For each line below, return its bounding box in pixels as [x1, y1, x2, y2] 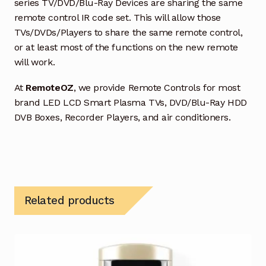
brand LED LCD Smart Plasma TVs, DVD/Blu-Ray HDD [14, 97, 247, 109]
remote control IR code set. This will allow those [14, 12, 221, 24]
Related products [24, 194, 115, 207]
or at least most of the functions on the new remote [14, 42, 238, 53]
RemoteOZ [26, 82, 74, 94]
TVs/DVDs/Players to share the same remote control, [14, 27, 243, 39]
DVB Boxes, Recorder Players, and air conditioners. [14, 112, 231, 123]
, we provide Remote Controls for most [73, 82, 240, 94]
